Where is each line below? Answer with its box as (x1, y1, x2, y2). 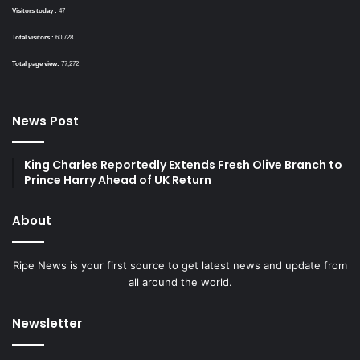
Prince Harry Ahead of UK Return (24, 171, 211, 188)
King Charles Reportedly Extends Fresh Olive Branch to (24, 156, 342, 173)
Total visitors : (12, 33, 55, 41)
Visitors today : (12, 6, 59, 14)
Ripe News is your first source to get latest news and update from (13, 258, 347, 272)
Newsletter (12, 314, 82, 332)
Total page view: (12, 59, 61, 67)
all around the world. (128, 275, 232, 288)
